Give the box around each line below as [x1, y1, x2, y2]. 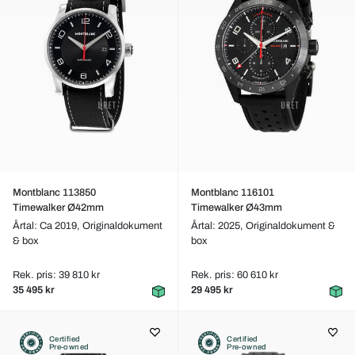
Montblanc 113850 [13, 187, 96, 198]
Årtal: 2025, [190, 220, 246, 231]
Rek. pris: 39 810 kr [13, 269, 100, 281]
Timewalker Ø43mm [190, 202, 282, 213]
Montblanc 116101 [190, 187, 274, 198]
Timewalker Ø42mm [13, 202, 104, 213]
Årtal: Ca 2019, [13, 220, 82, 231]
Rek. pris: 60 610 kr [190, 269, 278, 281]
